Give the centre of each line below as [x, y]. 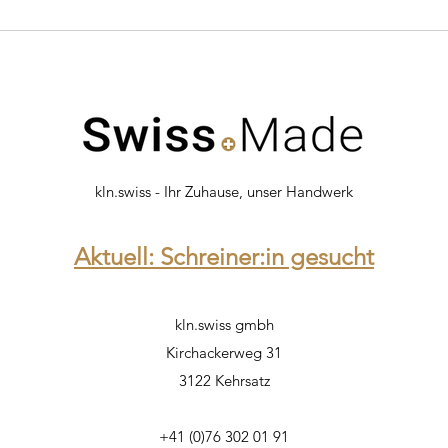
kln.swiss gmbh [224, 324]
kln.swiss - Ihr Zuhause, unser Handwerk [224, 191]
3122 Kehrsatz [224, 380]
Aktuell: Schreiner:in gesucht [224, 256]
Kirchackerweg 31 [224, 352]
